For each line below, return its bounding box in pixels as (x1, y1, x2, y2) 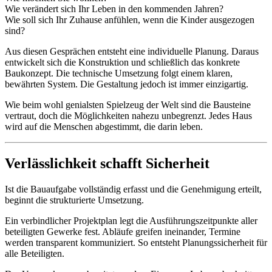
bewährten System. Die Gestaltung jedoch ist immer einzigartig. (5, 79, 248, 90)
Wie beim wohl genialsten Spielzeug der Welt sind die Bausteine (5, 100, 251, 110)
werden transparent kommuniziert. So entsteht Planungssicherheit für (5, 237, 267, 248)
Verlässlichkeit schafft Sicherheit (5, 155, 209, 172)
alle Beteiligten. (5, 248, 64, 259)
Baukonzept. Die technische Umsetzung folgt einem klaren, (5, 68, 233, 79)
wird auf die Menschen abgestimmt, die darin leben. (5, 121, 203, 132)
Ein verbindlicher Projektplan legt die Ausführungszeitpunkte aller (5, 216, 257, 226)
